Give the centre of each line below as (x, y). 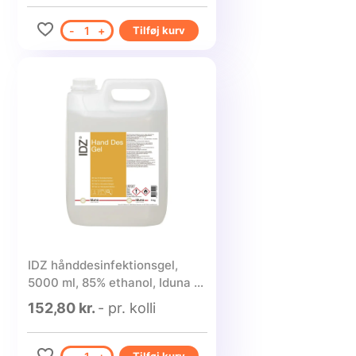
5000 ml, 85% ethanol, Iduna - (113, 282)
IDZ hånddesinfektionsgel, (103, 265)
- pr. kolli (126, 308)
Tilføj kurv (159, 30)
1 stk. (42, 300)
